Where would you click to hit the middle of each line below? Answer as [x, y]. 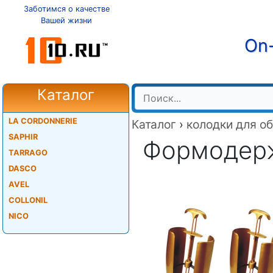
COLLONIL [28, 200]
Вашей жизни [66, 20]
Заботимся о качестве [66, 9]
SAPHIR [23, 137]
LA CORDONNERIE [43, 121]
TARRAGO [28, 153]
